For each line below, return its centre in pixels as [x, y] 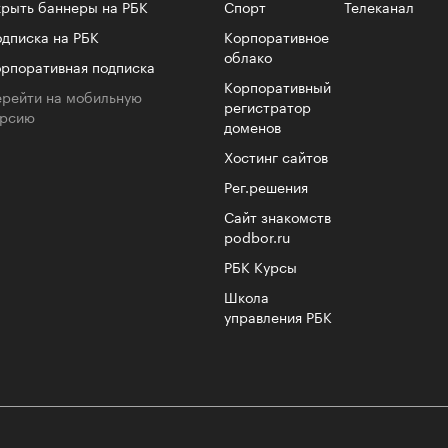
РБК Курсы [260, 266]
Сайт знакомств [277, 216]
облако [248, 56]
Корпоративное [276, 36]
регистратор [267, 106]
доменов [252, 126]
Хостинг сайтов [276, 156]
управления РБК [278, 316]
